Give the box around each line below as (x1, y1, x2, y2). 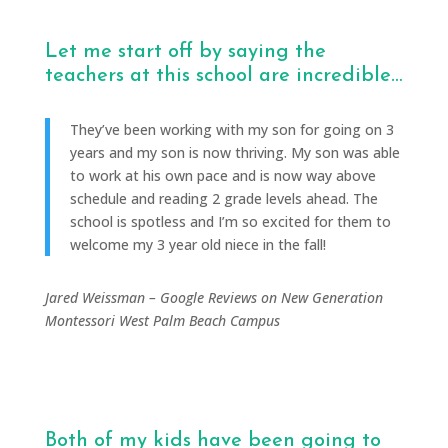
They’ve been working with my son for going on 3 (69, 119, 394, 139)
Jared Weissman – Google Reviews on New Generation (44, 287, 383, 307)
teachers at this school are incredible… (44, 65, 402, 86)
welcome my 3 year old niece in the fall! (69, 234, 326, 254)
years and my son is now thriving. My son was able (69, 142, 400, 162)
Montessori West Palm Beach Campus (44, 310, 280, 330)
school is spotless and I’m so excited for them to (69, 211, 391, 231)
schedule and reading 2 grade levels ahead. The (69, 188, 378, 208)
